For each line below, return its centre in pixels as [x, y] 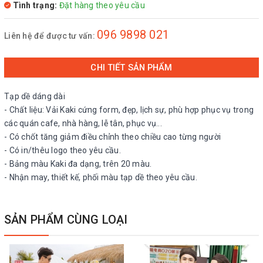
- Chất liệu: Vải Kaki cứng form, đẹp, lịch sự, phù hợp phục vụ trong [129, 110]
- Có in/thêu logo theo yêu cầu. [63, 150]
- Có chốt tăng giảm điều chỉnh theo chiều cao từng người [112, 137]
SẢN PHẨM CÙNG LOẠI [66, 220]
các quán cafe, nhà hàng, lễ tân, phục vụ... [83, 123]
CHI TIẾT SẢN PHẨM [131, 68]
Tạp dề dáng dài [35, 96]
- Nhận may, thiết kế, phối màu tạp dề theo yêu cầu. [101, 177]
